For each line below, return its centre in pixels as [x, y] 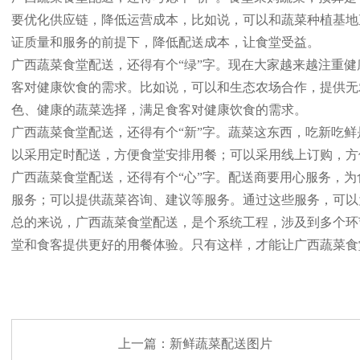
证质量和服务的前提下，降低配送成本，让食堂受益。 [166, 42]
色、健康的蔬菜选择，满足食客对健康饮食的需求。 [159, 110]
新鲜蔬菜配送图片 [221, 344]
